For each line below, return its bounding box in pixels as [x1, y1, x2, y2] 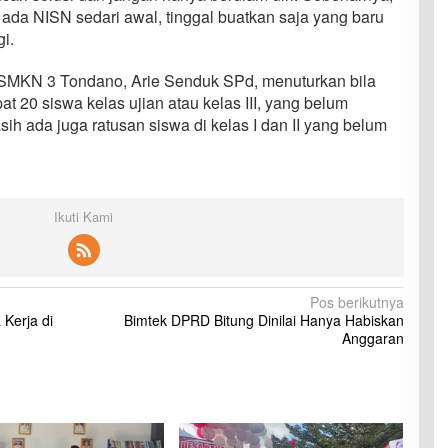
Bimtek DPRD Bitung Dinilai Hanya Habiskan [123, 310, 404, 331]
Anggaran [341, 328, 404, 349]
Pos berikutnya [309, 292, 404, 313]
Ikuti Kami [54, 207, 114, 227]
